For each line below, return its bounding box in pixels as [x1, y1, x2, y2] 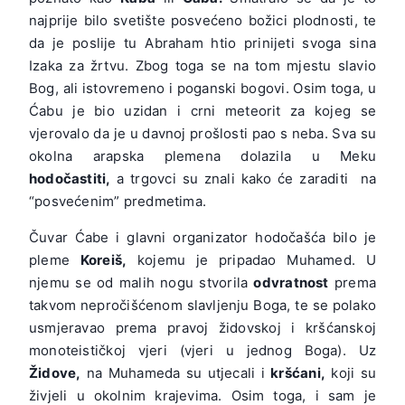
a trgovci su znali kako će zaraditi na [110, 169, 376, 187]
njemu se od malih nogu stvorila [29, 273, 254, 291]
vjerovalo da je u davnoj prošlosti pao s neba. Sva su [29, 124, 376, 142]
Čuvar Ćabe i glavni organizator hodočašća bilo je [29, 228, 376, 246]
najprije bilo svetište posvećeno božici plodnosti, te [29, 11, 376, 29]
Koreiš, [80, 250, 127, 268]
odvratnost [253, 273, 329, 291]
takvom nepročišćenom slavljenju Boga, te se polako [29, 296, 376, 314]
